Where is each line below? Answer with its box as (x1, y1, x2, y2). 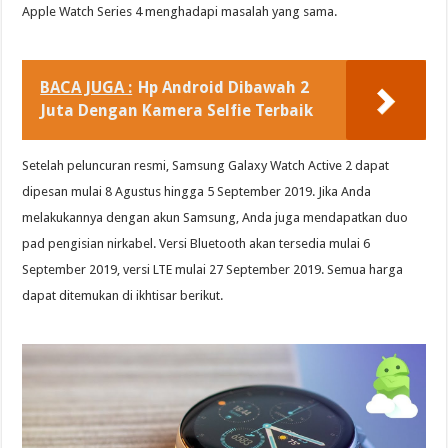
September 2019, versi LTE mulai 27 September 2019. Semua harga (22, 261, 404, 277)
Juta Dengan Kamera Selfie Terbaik (40, 100, 314, 120)
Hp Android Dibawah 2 (138, 77, 310, 97)
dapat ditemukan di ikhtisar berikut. (22, 287, 224, 303)
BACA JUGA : (40, 77, 133, 97)
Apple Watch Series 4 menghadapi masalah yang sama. (22, 3, 338, 19)
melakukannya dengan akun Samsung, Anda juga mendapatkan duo (22, 209, 409, 225)
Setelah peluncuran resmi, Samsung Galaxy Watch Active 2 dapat (22, 157, 390, 173)
